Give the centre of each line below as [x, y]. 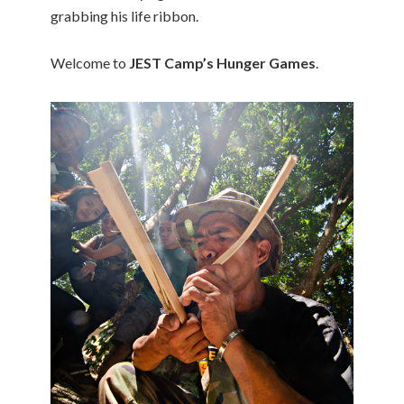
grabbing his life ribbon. [124, 15]
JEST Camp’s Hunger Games [222, 62]
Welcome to [90, 62]
